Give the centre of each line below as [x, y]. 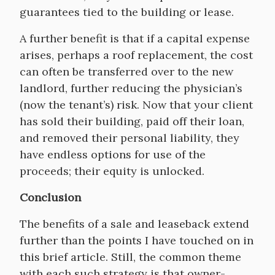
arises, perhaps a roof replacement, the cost [136, 55]
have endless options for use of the [113, 154]
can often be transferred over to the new [126, 72]
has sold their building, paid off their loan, [132, 121]
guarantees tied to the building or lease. [127, 12]
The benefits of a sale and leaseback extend [134, 224]
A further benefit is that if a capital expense [135, 38]
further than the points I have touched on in [137, 240]
